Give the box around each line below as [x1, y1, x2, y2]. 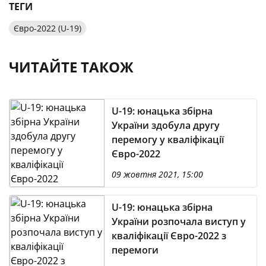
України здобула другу [112, 119, 220, 132]
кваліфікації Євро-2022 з [112, 229, 226, 242]
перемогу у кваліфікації [112, 133, 224, 146]
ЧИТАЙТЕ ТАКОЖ [9, 57, 134, 77]
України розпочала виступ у [112, 215, 246, 228]
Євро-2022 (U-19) [14, 23, 81, 34]
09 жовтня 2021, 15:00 [112, 169, 203, 180]
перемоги [112, 243, 159, 256]
